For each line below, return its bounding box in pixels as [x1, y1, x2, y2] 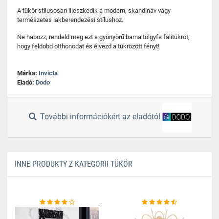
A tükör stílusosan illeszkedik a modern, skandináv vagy [17, 7, 171, 14]
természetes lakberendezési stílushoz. [17, 16, 123, 23]
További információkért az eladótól [38, 112, 163, 122]
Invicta [39, 69, 58, 77]
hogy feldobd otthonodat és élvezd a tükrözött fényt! [17, 43, 159, 50]
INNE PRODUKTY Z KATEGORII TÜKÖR [15, 159, 132, 169]
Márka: [17, 69, 39, 77]
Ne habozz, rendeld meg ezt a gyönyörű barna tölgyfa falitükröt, [17, 33, 190, 41]
